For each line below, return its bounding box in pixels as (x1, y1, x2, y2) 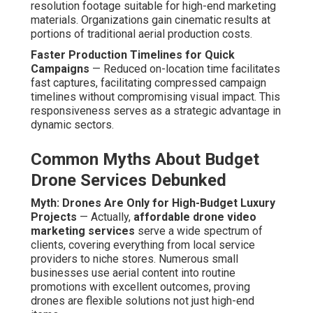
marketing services (31, 224, 135, 238)
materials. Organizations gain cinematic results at (31, 13, 270, 27)
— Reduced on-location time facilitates (89, 62, 280, 76)
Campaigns (31, 62, 89, 76)
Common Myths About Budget (31, 150, 259, 170)
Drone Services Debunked (31, 170, 226, 191)
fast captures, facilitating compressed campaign (31, 76, 266, 90)
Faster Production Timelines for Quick (31, 48, 235, 62)
